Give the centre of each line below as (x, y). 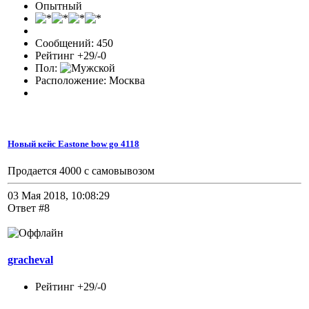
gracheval (30, 259)
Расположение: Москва (90, 81)
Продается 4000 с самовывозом (81, 170)
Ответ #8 (29, 208)
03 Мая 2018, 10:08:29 (59, 195)
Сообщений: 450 (74, 43)
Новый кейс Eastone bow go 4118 (73, 143)
